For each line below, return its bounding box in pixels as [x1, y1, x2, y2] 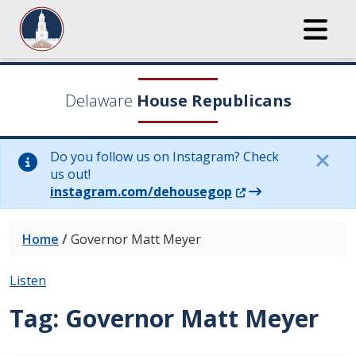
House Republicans [136, 90, 292, 111]
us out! [50, 165, 91, 183]
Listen [10, 272, 46, 289]
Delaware [64, 90, 133, 111]
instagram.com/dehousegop [50, 183, 232, 200]
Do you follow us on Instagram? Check [50, 148, 279, 165]
